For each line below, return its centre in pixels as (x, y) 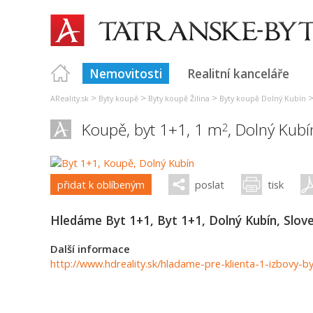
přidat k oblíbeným (101, 184)
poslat (210, 184)
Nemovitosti (126, 73)
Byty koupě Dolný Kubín (263, 99)
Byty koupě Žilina (179, 99)
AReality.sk (70, 99)
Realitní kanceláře (238, 73)
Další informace (90, 249)
